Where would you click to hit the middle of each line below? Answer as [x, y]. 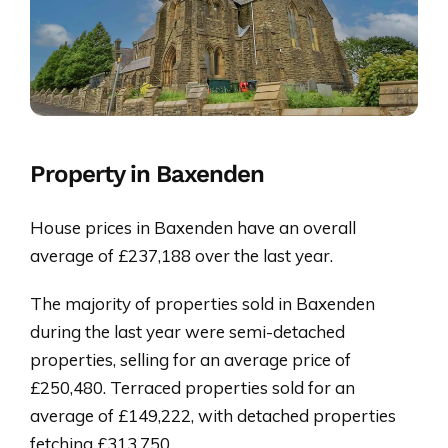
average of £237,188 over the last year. [181, 256]
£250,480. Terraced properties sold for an [192, 388]
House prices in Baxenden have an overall [193, 228]
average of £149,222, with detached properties [213, 416]
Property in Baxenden [147, 174]
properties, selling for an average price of [190, 360]
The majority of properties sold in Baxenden [202, 304]
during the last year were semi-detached [187, 332]
